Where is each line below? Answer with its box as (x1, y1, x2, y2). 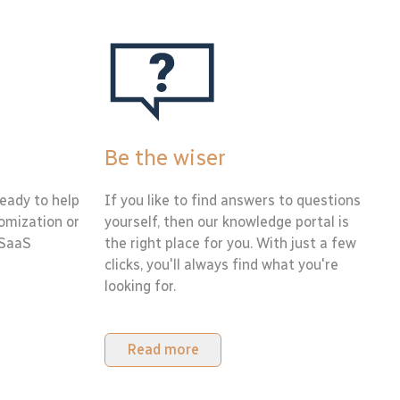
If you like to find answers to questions (104, 192, 361, 209)
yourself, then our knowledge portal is (104, 213, 349, 230)
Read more (127, 341, 199, 358)
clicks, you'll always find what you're (104, 256, 338, 273)
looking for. (104, 278, 176, 295)
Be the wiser (104, 145, 226, 171)
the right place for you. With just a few (104, 235, 356, 252)
